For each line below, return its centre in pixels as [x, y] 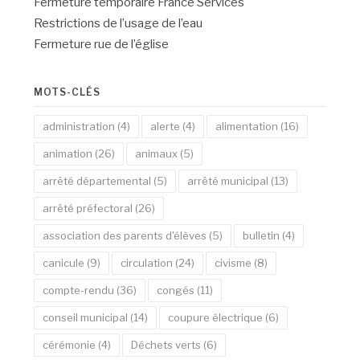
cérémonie [70, 345]
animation [68, 153]
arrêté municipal [228, 181]
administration [79, 126]
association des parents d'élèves [125, 235]
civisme [233, 263]
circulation [147, 263]
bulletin [262, 235]
